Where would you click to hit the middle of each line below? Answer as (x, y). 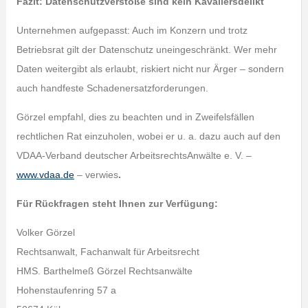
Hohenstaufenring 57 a (66, 290)
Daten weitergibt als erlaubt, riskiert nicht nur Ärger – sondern (150, 69)
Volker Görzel (45, 232)
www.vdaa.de (45, 175)
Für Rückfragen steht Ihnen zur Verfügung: (117, 203)
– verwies (96, 175)
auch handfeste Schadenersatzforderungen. (112, 88)
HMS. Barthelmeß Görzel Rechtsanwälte (104, 271)
